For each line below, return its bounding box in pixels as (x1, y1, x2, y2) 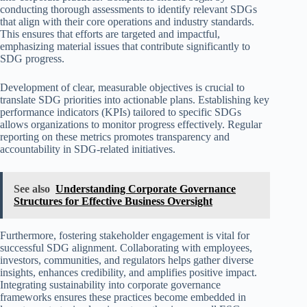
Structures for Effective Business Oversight (14, 195, 212, 207)
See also (14, 182, 50, 195)
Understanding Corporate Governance (56, 182, 236, 195)
